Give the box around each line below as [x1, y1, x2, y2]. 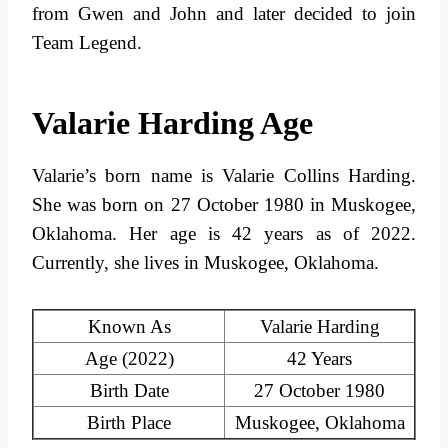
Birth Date [89, 380, 169, 402]
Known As [87, 316, 171, 338]
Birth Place [87, 412, 171, 434]
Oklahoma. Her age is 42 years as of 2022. [32, 223, 416, 245]
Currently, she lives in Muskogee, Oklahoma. [32, 252, 379, 274]
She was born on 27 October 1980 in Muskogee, [32, 194, 416, 216]
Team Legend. [32, 32, 142, 54]
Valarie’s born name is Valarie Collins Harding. [32, 165, 416, 187]
